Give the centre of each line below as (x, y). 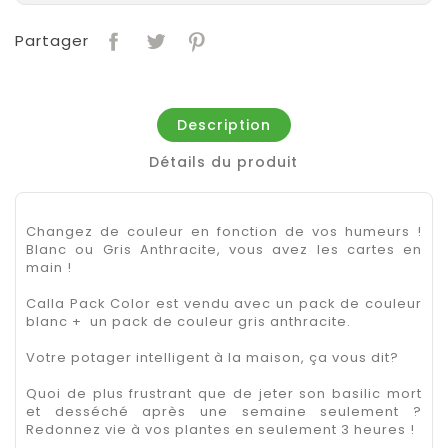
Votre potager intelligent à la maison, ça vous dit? (212, 357)
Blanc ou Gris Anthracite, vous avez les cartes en (224, 249)
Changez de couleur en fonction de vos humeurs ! (224, 231)
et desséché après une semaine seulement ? (224, 411)
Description (223, 124)
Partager (52, 41)
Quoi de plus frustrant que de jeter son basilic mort (224, 393)
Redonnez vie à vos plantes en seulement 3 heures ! (220, 429)
